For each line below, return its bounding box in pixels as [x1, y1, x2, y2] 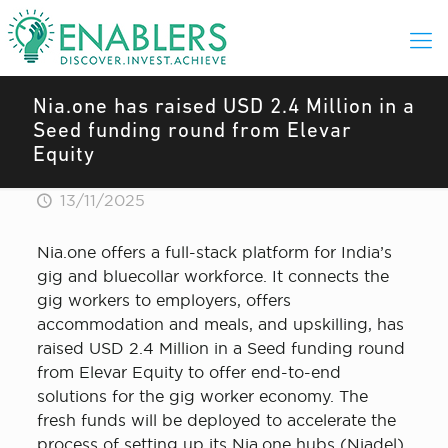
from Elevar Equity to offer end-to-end [36, 363, 341, 381]
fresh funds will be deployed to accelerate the [36, 411, 396, 429]
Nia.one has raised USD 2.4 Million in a [33, 97, 415, 118]
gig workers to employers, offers [36, 291, 291, 309]
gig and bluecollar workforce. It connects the [36, 267, 389, 285]
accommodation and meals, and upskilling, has [36, 315, 404, 333]
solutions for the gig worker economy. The [36, 387, 368, 405]
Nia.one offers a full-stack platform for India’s [36, 243, 392, 261]
